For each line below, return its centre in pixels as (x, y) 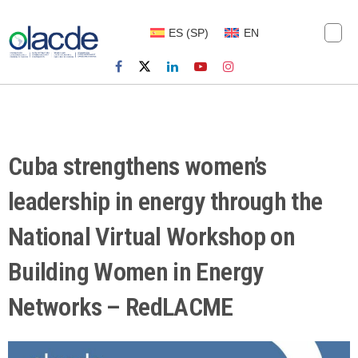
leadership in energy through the (165, 202)
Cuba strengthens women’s (137, 167)
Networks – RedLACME (121, 307)
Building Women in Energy (136, 272)
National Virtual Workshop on (152, 237)
